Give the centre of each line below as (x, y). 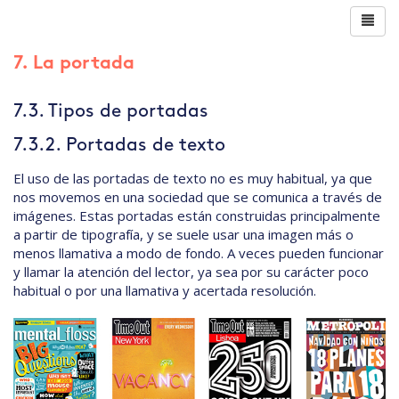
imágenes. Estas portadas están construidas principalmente (197, 216)
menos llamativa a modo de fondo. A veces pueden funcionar (199, 253)
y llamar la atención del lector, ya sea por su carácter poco (191, 272)
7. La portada (74, 65)
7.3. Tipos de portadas (111, 112)
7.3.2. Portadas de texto (119, 146)
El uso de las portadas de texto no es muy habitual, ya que (193, 179)
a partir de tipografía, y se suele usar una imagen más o (183, 235)
